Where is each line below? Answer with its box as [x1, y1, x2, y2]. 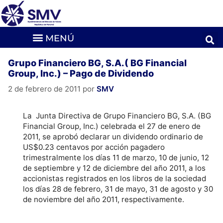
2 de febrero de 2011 [8, 84, 81, 94]
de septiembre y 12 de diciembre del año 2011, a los [23, 163, 206, 173]
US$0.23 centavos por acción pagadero [23, 142, 165, 152]
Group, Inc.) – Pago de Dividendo [8, 67, 154, 79]
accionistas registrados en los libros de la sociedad [23, 174, 207, 184]
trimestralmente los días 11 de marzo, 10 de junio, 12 [23, 153, 210, 163]
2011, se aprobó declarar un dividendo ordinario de [23, 132, 204, 142]
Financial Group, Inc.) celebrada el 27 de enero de [23, 121, 201, 131]
